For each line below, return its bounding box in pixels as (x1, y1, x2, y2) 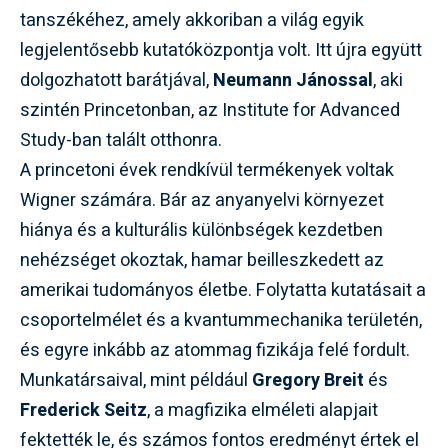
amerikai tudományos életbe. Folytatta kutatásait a (20, 277, 426, 304)
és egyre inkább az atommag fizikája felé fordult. (20, 337, 410, 364)
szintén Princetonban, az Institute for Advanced (20, 97, 400, 124)
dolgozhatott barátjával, (20, 67, 213, 94)
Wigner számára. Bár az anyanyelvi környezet (20, 187, 384, 214)
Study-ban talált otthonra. (20, 127, 222, 154)
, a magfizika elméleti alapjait (147, 397, 378, 424)
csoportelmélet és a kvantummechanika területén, (20, 307, 422, 334)
